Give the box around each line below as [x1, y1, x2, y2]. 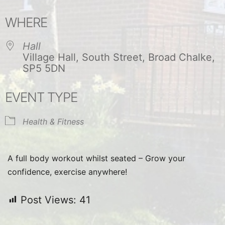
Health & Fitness [23, 116, 84, 127]
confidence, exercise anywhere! [8, 166, 127, 177]
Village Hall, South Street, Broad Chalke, [23, 51, 215, 63]
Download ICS [23, 5, 89, 18]
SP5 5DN [23, 62, 65, 74]
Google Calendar [124, 5, 203, 18]
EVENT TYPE [5, 89, 77, 105]
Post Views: [21, 193, 76, 206]
